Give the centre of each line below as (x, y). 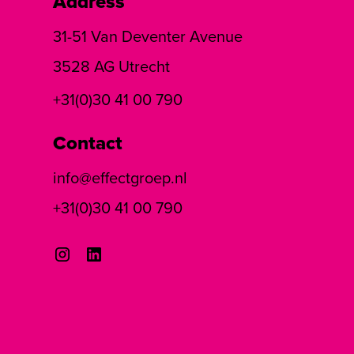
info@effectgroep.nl (121, 177)
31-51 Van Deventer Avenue (148, 36)
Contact (88, 143)
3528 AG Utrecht (112, 66)
